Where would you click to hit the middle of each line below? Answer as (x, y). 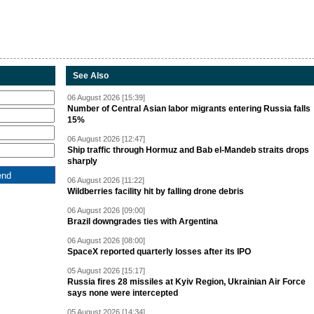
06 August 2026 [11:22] (106, 180)
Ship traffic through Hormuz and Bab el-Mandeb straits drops (188, 150)
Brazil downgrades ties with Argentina (143, 221)
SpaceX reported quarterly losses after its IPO (159, 252)
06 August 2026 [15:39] (106, 97)
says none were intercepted (123, 293)
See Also (91, 76)
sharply (82, 161)
